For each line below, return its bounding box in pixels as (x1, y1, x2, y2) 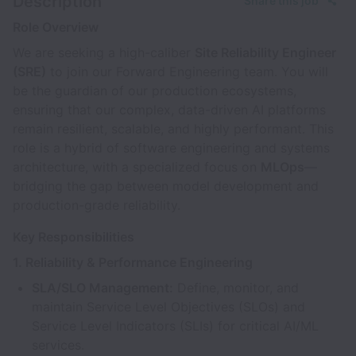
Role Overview (13, 19, 99, 35)
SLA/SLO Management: (32, 280, 173, 296)
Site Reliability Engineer (195, 44, 336, 60)
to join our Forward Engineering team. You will (46, 64, 328, 79)
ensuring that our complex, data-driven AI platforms (13, 102, 326, 118)
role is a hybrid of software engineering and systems (13, 140, 330, 156)
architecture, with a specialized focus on (13, 159, 261, 175)
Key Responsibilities (13, 229, 134, 245)
